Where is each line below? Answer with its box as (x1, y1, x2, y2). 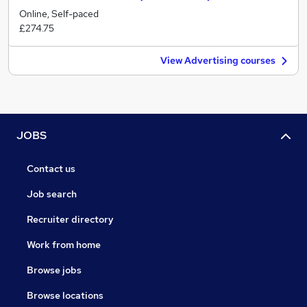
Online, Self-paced (19, 8, 99, 20)
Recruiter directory (27, 213, 114, 226)
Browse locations (27, 289, 103, 302)
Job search (27, 188, 77, 201)
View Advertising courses (160, 54, 275, 66)
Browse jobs (27, 264, 82, 277)
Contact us (27, 162, 75, 175)
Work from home (27, 238, 101, 251)
